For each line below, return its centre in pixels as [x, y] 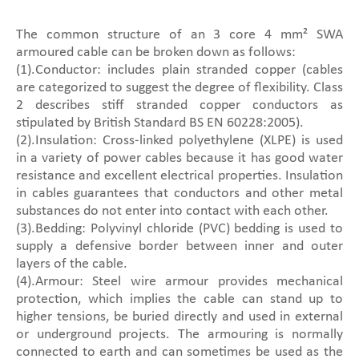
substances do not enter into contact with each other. [172, 211]
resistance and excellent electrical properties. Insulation [179, 176]
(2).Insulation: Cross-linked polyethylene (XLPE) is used [179, 141]
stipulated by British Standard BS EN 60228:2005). [160, 123]
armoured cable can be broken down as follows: [156, 52]
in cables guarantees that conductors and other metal [179, 194]
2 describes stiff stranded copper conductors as [179, 105]
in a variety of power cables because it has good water [179, 158]
